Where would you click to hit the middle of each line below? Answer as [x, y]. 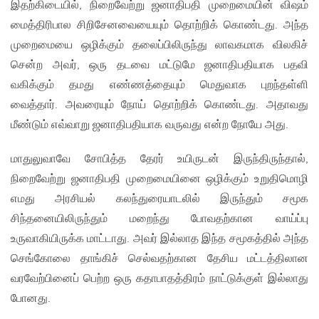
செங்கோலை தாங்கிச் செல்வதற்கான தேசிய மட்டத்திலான [159, 259]
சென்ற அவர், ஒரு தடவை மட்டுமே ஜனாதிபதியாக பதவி [159, 66]
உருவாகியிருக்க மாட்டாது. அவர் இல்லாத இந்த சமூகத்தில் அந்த [159, 239]
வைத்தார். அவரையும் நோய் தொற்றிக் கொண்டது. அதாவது [159, 105]
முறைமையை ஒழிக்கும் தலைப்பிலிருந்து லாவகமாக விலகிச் [159, 46]
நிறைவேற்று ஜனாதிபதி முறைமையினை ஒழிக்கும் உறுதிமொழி [159, 179]
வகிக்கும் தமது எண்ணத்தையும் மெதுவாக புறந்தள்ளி [159, 85]
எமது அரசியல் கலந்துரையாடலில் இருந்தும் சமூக [159, 199]
